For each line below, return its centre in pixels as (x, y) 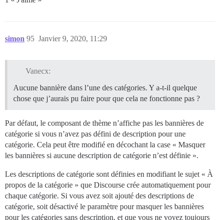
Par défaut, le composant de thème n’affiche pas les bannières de (104, 123)
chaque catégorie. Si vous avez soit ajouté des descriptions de (99, 196)
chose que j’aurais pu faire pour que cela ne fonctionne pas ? (107, 99)
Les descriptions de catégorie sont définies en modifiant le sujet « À (109, 174)
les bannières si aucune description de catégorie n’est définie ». (102, 156)
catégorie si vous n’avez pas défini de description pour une (95, 134)
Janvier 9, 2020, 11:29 (73, 38)
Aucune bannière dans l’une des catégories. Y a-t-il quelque (105, 88)
